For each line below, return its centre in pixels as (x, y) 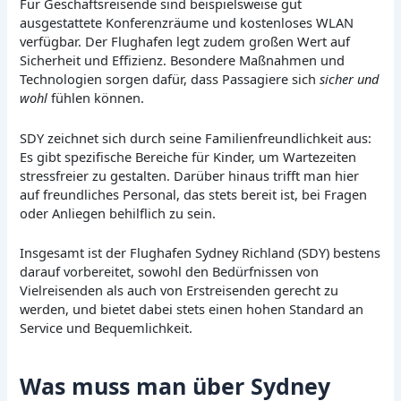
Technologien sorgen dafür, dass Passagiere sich (170, 79)
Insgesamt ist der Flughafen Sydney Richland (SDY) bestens (200, 253)
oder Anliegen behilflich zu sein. (118, 213)
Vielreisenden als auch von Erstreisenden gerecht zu (179, 290)
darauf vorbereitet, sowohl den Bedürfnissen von (170, 272)
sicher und (350, 79)
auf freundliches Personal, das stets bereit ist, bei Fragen (194, 194)
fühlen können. (96, 98)
